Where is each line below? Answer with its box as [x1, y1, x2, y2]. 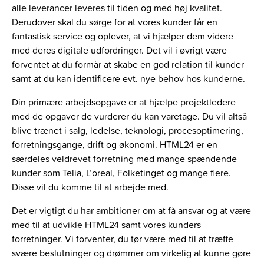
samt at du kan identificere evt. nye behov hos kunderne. [12, 72, 245, 85]
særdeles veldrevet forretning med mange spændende [12, 152, 237, 166]
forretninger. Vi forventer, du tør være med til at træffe [12, 232, 233, 246]
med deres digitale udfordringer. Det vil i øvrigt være [12, 44, 227, 57]
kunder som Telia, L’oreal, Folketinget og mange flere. [12, 166, 231, 180]
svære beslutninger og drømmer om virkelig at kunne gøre [12, 246, 251, 260]
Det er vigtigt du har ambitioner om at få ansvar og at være [12, 204, 251, 217]
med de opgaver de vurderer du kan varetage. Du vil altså [12, 110, 247, 123]
